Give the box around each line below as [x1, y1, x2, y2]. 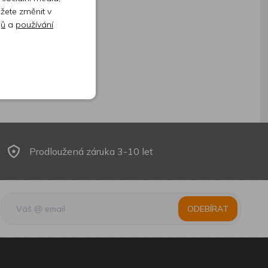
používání [16, 19, 53, 30]
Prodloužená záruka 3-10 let [29, 145, 154, 157]
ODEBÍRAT [187, 203, 229, 214]
